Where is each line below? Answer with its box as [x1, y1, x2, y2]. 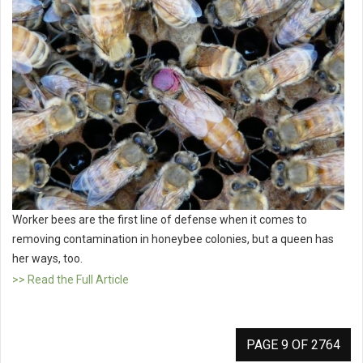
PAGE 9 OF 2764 [246, 336, 340, 352]
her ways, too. [12, 251, 83, 265]
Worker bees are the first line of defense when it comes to [12, 212, 307, 226]
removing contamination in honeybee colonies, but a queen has [12, 232, 334, 246]
